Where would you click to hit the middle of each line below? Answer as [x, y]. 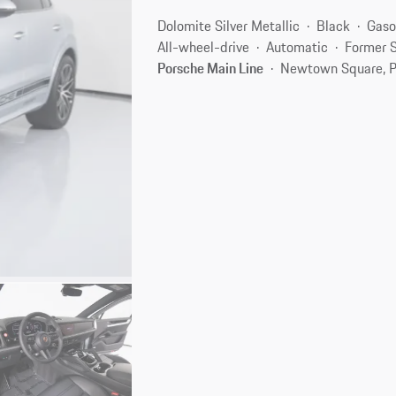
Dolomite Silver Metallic [229, 25]
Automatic [297, 46]
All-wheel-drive [204, 46]
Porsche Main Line [211, 68]
